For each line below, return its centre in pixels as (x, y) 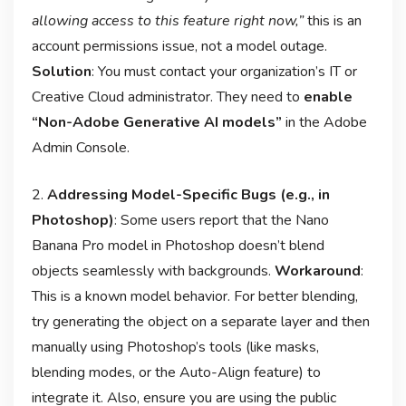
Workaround (317, 271)
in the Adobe (324, 123)
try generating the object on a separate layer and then (200, 322)
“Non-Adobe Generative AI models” (156, 123)
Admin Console (79, 148)
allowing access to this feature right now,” (167, 21)
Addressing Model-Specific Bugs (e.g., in (188, 195)
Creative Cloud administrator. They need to (167, 97)
